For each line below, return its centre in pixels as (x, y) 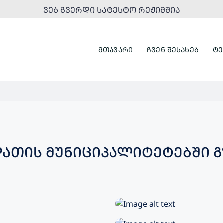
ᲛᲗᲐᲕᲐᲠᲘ (115, 49)
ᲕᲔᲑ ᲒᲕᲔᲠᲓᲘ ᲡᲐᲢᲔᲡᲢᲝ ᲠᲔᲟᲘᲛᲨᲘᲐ (111, 10)
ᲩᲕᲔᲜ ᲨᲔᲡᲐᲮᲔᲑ (173, 49)
